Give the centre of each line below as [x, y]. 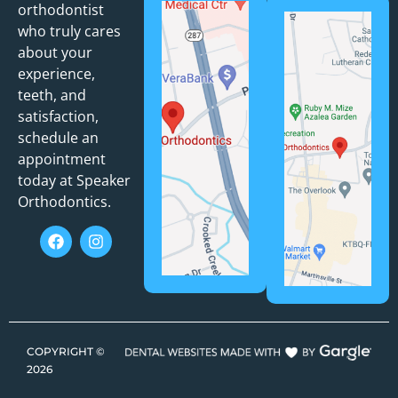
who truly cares [69, 32]
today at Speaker [74, 181]
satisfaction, [58, 117]
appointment [62, 159]
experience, [56, 74]
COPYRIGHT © [66, 352]
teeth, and [52, 96]
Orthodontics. [64, 202]
